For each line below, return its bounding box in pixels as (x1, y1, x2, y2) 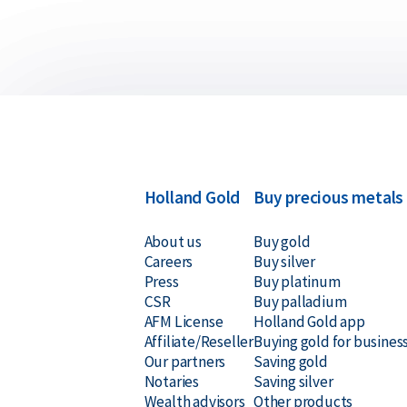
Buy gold (253, 232, 311, 252)
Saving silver (253, 372, 333, 392)
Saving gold (253, 352, 328, 372)
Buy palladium (253, 292, 347, 312)
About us (144, 232, 202, 252)
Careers (144, 252, 194, 272)
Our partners (144, 352, 226, 372)
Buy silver (253, 252, 315, 272)
